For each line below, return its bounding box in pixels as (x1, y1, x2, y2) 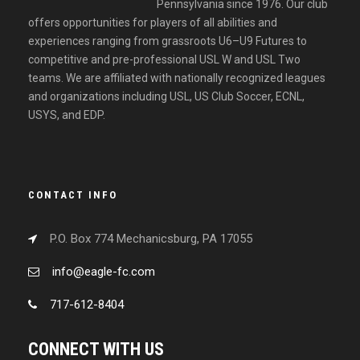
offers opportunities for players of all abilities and (28, 16, 277, 30)
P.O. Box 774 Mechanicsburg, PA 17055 (50, 231, 252, 247)
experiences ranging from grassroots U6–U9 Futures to (28, 35, 307, 48)
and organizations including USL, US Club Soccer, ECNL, (28, 90, 305, 104)
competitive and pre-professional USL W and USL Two (28, 53, 301, 67)
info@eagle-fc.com (52, 264, 155, 280)
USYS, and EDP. (28, 108, 105, 122)
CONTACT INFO (28, 189, 117, 202)
